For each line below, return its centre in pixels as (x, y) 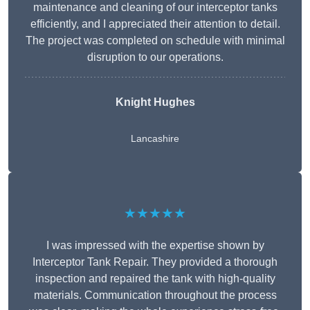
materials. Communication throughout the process (155, 295)
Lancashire (155, 139)
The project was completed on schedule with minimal (155, 41)
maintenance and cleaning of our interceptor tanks (155, 8)
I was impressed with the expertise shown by (155, 246)
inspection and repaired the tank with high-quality (155, 279)
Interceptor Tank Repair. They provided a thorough (155, 262)
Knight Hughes (155, 102)
